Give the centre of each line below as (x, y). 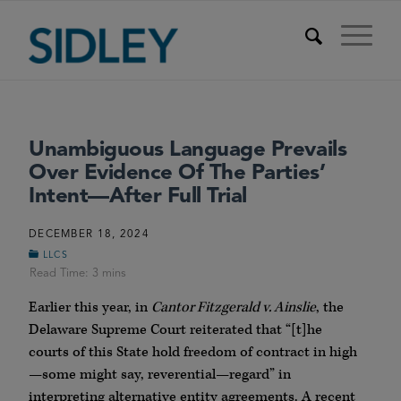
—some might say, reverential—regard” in (160, 375)
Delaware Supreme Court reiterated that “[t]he (175, 330)
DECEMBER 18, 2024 (89, 235)
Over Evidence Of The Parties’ (177, 174)
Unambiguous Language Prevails (188, 150)
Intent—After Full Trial (138, 197)
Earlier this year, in (90, 307)
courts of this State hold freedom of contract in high (193, 352)
